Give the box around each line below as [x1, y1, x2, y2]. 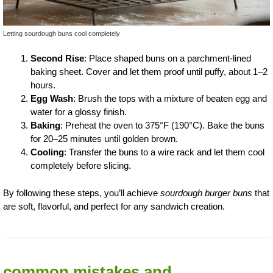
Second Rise [30, 53, 84, 63]
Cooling [30, 147, 64, 157]
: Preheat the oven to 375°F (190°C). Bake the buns [60, 120, 264, 130]
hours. [30, 80, 55, 90]
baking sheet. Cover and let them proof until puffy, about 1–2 [30, 66, 268, 77]
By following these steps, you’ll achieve [3, 187, 160, 198]
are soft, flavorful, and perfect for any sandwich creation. [3, 200, 225, 211]
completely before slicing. [30, 160, 131, 171]
